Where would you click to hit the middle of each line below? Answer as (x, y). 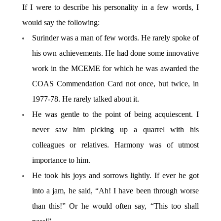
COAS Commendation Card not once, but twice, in (115, 83)
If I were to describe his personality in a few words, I (110, 7)
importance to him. (61, 160)
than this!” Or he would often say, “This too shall (115, 206)
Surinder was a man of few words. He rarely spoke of (115, 37)
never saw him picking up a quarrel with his (115, 129)
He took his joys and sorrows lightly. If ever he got (115, 175)
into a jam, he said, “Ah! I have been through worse (115, 190)
